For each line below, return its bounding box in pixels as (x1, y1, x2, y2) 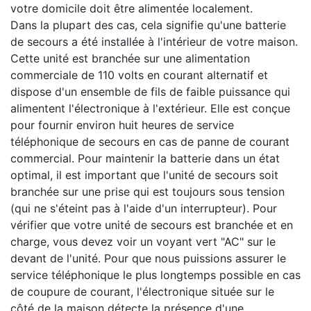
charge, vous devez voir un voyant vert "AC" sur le (10, 235, 276, 249)
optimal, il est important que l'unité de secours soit (10, 168, 278, 182)
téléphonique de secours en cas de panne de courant (10, 135, 289, 149)
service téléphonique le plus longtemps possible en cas (10, 268, 301, 282)
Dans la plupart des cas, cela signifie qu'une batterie (10, 18, 286, 32)
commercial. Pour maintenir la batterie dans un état (10, 151, 280, 165)
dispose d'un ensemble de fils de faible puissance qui (10, 85, 290, 99)
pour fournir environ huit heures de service (10, 118, 234, 132)
